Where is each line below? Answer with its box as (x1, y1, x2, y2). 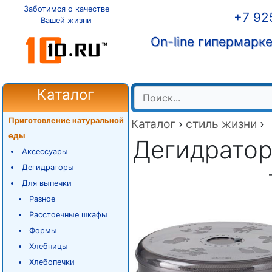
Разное (29, 194, 56, 203)
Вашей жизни (41, 16, 92, 25)
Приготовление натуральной (8, 116, 124, 125)
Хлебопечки (29, 257, 75, 267)
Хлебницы (29, 242, 69, 251)
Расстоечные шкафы (29, 210, 108, 219)
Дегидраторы (21, 163, 74, 172)
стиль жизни (186, 117, 257, 131)
